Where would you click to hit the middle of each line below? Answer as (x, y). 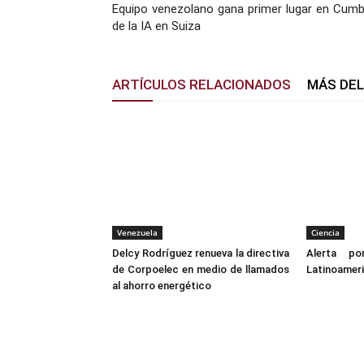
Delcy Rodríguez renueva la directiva (201, 253)
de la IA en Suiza (156, 26)
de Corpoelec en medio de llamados (201, 270)
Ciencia (325, 233)
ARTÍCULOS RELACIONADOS (201, 85)
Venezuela (137, 233)
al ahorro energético (162, 286)
